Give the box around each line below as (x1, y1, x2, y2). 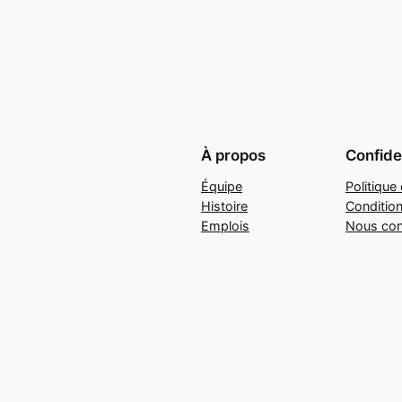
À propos (201, 146, 266, 165)
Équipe (201, 179, 242, 195)
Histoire (201, 198, 248, 214)
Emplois (201, 218, 249, 234)
